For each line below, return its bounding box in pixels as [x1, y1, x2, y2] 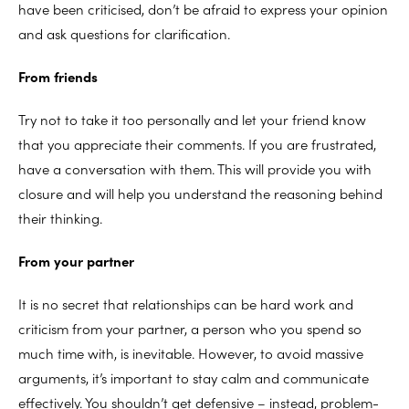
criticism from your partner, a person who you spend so [18, 318, 362, 338]
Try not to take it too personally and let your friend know [18, 109, 366, 129]
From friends [18, 66, 98, 86]
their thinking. [18, 207, 102, 227]
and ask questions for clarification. [18, 23, 230, 43]
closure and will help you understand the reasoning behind [18, 183, 383, 203]
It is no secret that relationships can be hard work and [18, 293, 353, 313]
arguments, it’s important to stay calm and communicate [18, 367, 369, 387]
